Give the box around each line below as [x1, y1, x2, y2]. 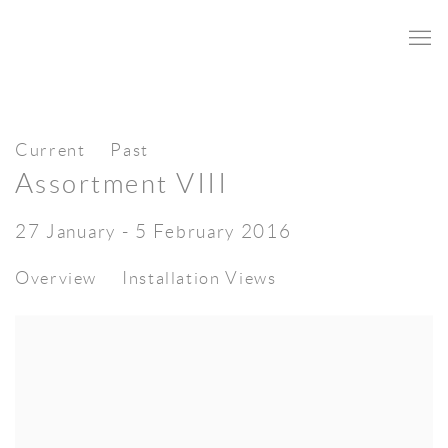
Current [15, 140, 86, 160]
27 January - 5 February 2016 [15, 221, 292, 242]
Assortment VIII [15, 168, 229, 199]
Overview [15, 268, 98, 288]
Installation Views [122, 268, 277, 288]
